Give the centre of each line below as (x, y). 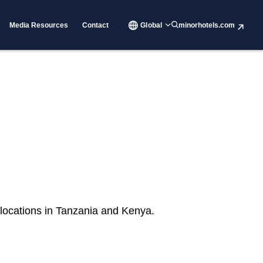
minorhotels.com (207, 25)
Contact (96, 25)
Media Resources (39, 25)
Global (151, 25)
